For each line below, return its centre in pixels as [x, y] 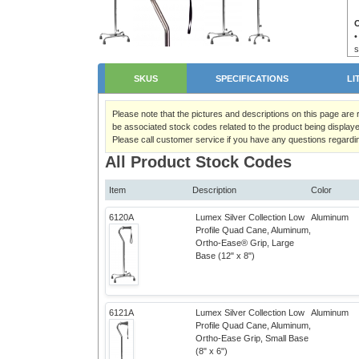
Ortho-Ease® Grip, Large [245, 243]
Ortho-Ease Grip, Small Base [252, 338]
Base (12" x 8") [225, 256]
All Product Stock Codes [198, 162]
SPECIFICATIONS [252, 79]
